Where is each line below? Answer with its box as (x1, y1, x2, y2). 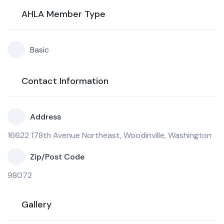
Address (30, 111, 61, 122)
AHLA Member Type (21, 8, 105, 20)
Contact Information (21, 75, 108, 87)
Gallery (21, 198, 51, 210)
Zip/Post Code (30, 151, 84, 162)
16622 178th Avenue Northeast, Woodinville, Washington (7, 130, 211, 140)
